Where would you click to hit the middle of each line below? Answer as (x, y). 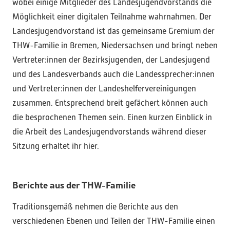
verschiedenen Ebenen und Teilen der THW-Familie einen (114, 221)
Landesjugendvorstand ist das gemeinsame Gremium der (113, 31)
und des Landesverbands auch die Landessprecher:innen (113, 74)
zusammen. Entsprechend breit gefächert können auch (110, 103)
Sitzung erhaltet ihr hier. (56, 146)
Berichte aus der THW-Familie (74, 185)
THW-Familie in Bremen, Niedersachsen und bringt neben (115, 46)
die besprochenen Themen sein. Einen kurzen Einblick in (112, 118)
